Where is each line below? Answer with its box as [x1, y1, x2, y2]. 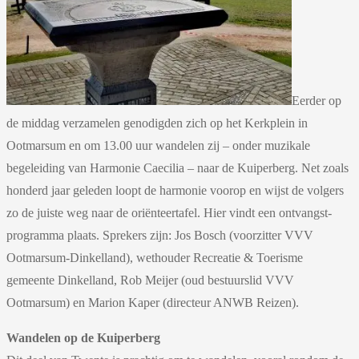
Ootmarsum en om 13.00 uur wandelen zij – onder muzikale [6, 138, 310, 152]
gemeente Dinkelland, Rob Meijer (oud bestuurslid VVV [6, 272, 294, 287]
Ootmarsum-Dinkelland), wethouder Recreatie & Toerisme [6, 250, 303, 264]
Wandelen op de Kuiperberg [6, 330, 160, 345]
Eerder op [292, 93, 341, 107]
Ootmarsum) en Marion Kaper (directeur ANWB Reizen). [6, 295, 299, 309]
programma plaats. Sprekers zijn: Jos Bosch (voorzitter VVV [6, 228, 313, 242]
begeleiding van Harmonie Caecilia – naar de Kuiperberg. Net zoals [6, 160, 349, 175]
